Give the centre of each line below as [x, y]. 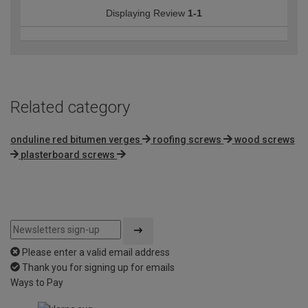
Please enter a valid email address [96, 252]
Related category [70, 107]
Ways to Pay [37, 282]
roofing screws [187, 139]
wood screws [264, 139]
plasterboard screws [68, 154]
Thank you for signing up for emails [98, 267]
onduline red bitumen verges [75, 139]
